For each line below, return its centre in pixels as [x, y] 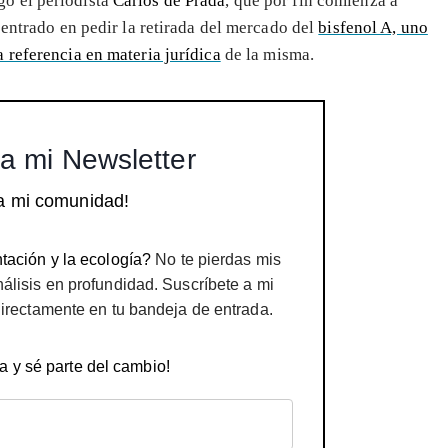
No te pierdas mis [216, 259]
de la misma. [267, 54]
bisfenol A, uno [373, 27]
